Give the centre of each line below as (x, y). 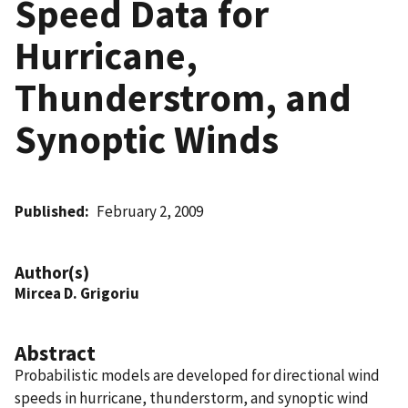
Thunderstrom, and (183, 97)
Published (50, 211)
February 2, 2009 (150, 211)
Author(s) (52, 272)
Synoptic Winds (147, 139)
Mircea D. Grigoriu (77, 293)
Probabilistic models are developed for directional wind (197, 375)
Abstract (55, 352)
